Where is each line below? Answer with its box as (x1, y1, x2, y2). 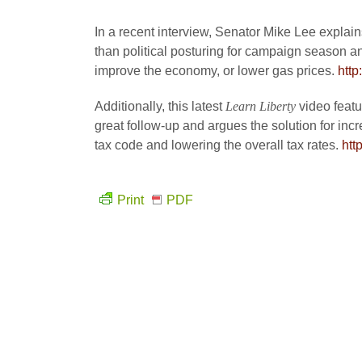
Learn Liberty (225, 99, 299, 113)
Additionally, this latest (95, 99, 225, 113)
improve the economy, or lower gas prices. (95, 64, 338, 78)
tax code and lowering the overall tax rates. (95, 138, 342, 152)
